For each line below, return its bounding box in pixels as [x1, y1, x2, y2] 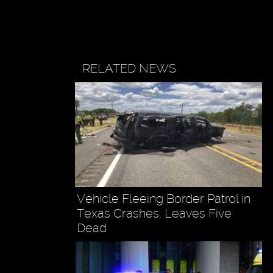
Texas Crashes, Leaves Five [76, 206, 232, 221]
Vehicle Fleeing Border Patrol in [76, 191, 250, 207]
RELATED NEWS [82, 60, 177, 76]
